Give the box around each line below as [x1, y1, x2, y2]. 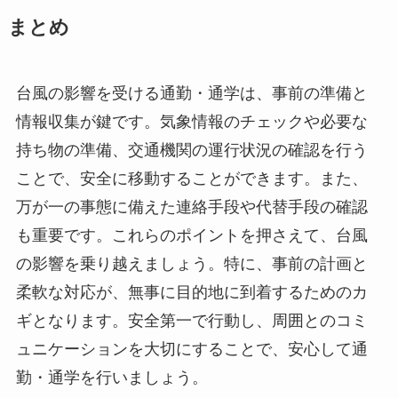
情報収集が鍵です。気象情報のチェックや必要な [15, 113, 368, 131]
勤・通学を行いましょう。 [15, 369, 208, 387]
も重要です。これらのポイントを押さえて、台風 [15, 227, 368, 245]
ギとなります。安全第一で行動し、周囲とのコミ [15, 312, 368, 330]
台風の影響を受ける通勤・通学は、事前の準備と [15, 84, 368, 103]
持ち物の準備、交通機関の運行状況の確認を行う [15, 141, 368, 160]
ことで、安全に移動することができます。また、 [15, 170, 368, 188]
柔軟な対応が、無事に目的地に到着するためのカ [15, 283, 368, 302]
